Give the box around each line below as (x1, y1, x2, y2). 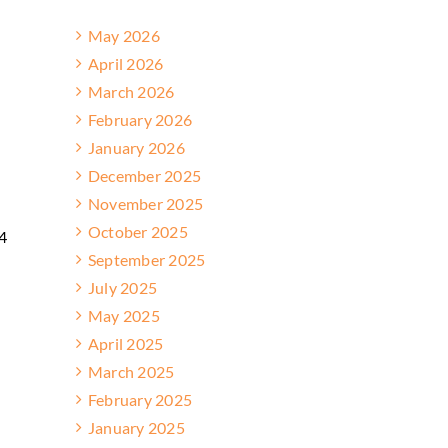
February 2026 (88, 109, 193, 129)
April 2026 (88, 53, 164, 73)
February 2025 (88, 389, 193, 409)
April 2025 (88, 333, 164, 353)
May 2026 (88, 25, 160, 45)
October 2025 (88, 221, 188, 241)
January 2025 (88, 417, 185, 437)
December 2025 (88, 165, 202, 185)
